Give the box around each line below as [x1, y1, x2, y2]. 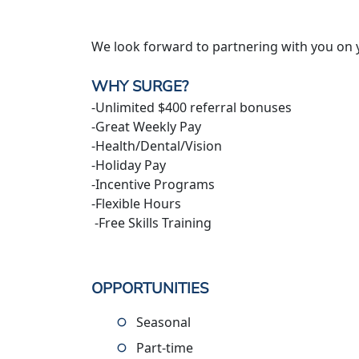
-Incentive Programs [91, 175, 215, 193]
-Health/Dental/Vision [91, 137, 222, 155]
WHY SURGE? [91, 76, 188, 97]
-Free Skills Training [91, 214, 212, 232]
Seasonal [136, 313, 191, 331]
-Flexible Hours [91, 195, 181, 212]
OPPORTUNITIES [91, 278, 208, 299]
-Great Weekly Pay [91, 118, 201, 135]
